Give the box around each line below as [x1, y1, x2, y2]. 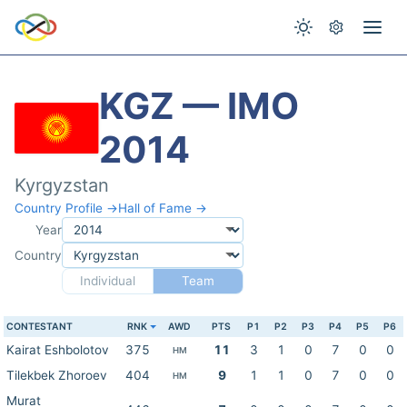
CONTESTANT [6, 321, 73, 333]
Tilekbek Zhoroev [6, 368, 107, 382]
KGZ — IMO [99, 84, 300, 128]
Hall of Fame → [118, 201, 207, 215]
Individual [79, 273, 135, 288]
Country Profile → [15, 201, 118, 215]
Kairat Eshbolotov [6, 342, 109, 357]
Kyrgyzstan [15, 174, 109, 196]
